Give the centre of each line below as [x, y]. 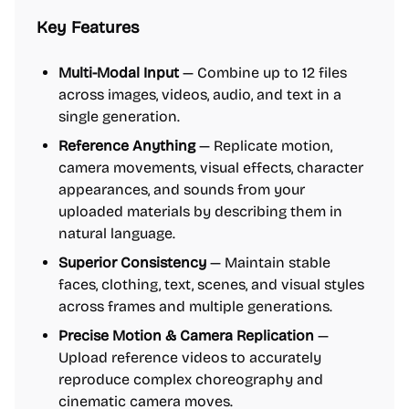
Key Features [88, 27]
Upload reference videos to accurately [190, 357]
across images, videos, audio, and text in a [200, 94]
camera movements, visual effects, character [211, 168]
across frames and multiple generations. [195, 306]
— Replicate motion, [264, 146]
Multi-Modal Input [119, 73]
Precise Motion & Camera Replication [186, 336]
